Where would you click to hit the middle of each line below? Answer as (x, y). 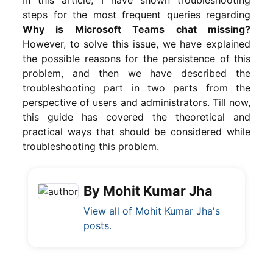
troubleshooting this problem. (91, 146)
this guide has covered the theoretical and (136, 117)
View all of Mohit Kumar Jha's (152, 211)
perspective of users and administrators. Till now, (136, 102)
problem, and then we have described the (136, 73)
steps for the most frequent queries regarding (136, 14)
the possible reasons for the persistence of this (136, 58)
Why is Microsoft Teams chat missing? (136, 29)
